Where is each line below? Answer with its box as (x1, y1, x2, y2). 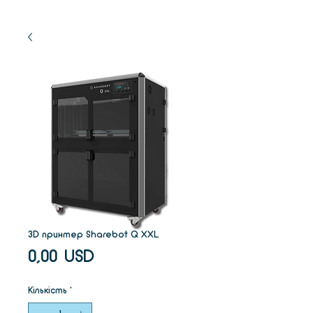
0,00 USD (28, 248, 94, 267)
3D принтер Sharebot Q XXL (28, 230, 159, 240)
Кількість (28, 286, 67, 296)
